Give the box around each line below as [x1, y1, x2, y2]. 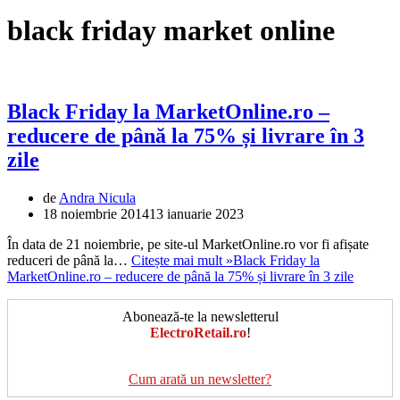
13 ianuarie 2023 [149, 205, 244, 221]
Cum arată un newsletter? [129, 371, 271, 387]
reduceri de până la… [7, 252, 131, 268]
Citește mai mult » [131, 252, 233, 268]
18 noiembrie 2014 [43, 205, 149, 221]
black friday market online [7, 13, 335, 46]
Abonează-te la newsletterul [121, 308, 279, 324]
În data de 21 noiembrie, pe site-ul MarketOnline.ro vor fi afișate [7, 236, 369, 252]
